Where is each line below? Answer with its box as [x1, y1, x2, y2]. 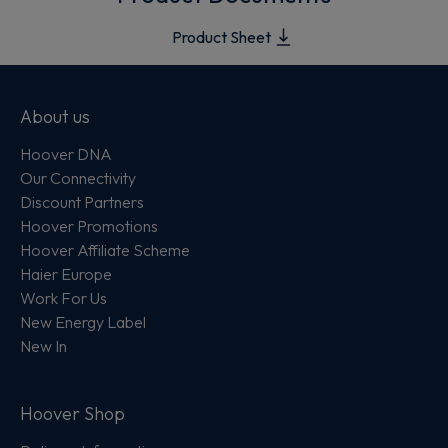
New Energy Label [20, 312, 146, 333]
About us [20, 105, 90, 129]
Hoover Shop [20, 402, 125, 426]
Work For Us [20, 288, 107, 309]
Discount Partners [20, 192, 144, 213]
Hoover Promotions [20, 216, 158, 237]
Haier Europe [20, 264, 112, 285]
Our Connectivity [20, 168, 136, 189]
